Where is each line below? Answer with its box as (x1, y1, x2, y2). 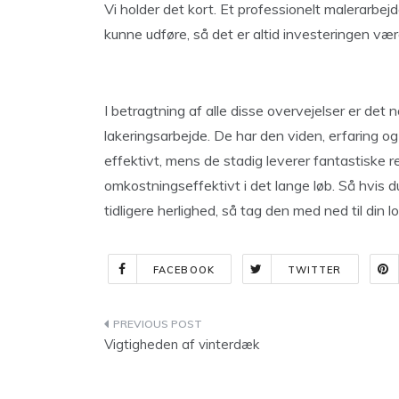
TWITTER (287, 264, 342, 276)
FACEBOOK (153, 264, 215, 276)
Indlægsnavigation (103, 315, 302, 339)
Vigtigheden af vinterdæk (104, 336, 259, 353)
